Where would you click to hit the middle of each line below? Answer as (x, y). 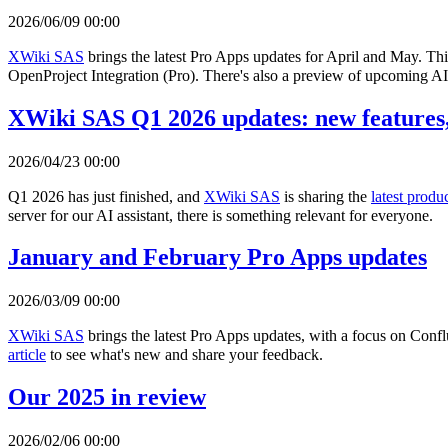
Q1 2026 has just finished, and (106, 196)
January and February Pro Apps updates (217, 257)
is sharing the (325, 196)
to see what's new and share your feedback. (184, 355)
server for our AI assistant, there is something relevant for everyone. (220, 215)
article (27, 355)
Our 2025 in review (107, 397)
